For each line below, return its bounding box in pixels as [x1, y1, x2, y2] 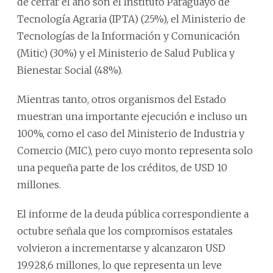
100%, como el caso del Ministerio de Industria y [17, 127, 244, 140]
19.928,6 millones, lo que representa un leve [17, 258, 222, 271]
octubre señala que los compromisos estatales [17, 224, 233, 237]
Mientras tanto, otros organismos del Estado [17, 93, 226, 105]
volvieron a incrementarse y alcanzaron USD [17, 241, 225, 254]
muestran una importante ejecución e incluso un [17, 110, 247, 122]
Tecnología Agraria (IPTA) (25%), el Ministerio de [17, 12, 246, 25]
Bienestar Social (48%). [17, 63, 122, 76]
